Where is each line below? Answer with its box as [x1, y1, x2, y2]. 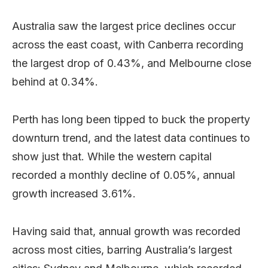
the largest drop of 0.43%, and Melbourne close [12, 57, 251, 69]
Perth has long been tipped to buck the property [12, 113, 250, 126]
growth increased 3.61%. [12, 187, 136, 200]
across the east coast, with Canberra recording [12, 38, 243, 51]
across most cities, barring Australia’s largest [12, 243, 232, 256]
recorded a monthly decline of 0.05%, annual [12, 169, 235, 181]
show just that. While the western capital [12, 150, 212, 163]
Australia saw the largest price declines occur [12, 20, 236, 32]
